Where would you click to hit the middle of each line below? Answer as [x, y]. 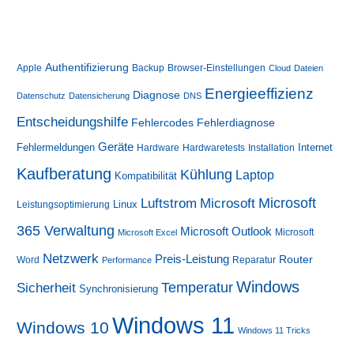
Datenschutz [41, 96]
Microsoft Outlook [226, 232]
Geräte [116, 147]
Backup [149, 68]
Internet [316, 148]
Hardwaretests [214, 148]
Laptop [255, 175]
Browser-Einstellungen [217, 68]
